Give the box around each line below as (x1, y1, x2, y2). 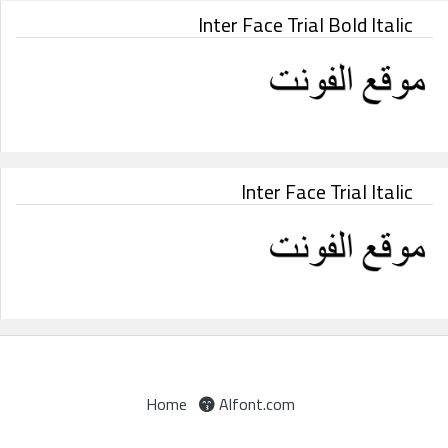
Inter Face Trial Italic (241, 173, 413, 211)
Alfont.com (214, 389, 295, 420)
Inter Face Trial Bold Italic (198, 6, 413, 44)
